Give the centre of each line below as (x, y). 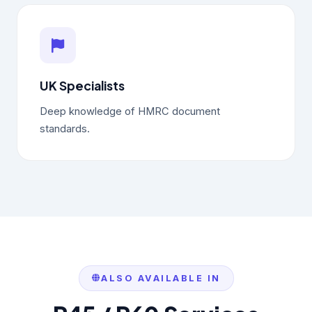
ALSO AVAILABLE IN (161, 278)
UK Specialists (82, 86)
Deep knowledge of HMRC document (130, 111)
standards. (65, 129)
